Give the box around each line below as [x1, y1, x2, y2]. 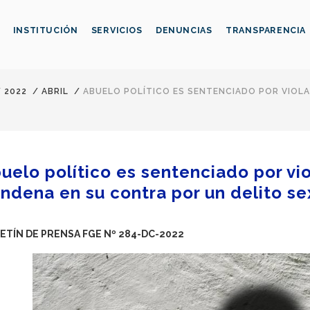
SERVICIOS [91, 25, 143, 36]
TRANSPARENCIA [226, 25, 307, 36]
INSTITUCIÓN [12, 25, 78, 36]
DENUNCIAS [155, 25, 212, 36]
